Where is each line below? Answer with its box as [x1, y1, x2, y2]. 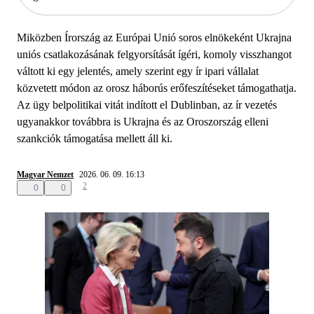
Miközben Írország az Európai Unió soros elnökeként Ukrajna [17, 31, 292, 43]
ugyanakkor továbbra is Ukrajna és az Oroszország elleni [17, 115, 268, 128]
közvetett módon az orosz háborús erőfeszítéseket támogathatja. [17, 81, 296, 94]
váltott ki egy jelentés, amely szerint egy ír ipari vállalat [17, 64, 259, 77]
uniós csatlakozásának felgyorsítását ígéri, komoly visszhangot [17, 48, 292, 60]
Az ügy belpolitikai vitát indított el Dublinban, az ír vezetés [17, 98, 277, 111]
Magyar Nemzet [17, 169, 74, 179]
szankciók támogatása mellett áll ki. [17, 132, 172, 144]
